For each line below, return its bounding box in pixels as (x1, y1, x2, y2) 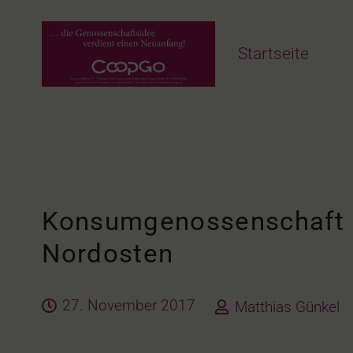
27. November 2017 (62, 295, 196, 314)
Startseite (238, 43, 310, 63)
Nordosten (41, 238, 174, 269)
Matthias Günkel (234, 297, 340, 316)
